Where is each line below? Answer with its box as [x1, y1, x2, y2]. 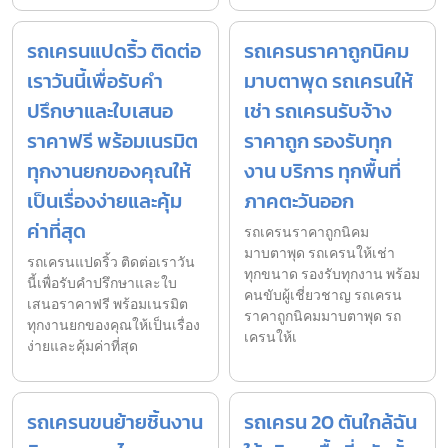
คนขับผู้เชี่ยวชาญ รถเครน [244, 285, 402, 307]
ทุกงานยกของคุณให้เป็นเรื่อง [27, 315, 200, 337]
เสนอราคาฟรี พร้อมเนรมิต [27, 294, 188, 316]
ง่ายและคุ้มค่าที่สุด [27, 336, 138, 358]
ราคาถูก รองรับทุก [244, 126, 392, 157]
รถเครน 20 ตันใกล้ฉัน [244, 407, 417, 438]
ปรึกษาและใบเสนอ [27, 96, 173, 127]
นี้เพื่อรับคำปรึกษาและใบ [27, 273, 177, 295]
